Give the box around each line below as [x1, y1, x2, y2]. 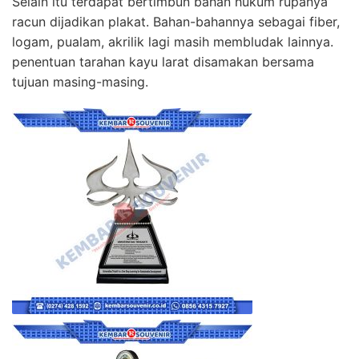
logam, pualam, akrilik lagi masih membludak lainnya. [12, 34, 333, 50]
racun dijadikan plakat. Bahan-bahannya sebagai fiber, [12, 14, 340, 30]
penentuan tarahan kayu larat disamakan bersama [12, 54, 314, 71]
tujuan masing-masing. [12, 74, 148, 91]
